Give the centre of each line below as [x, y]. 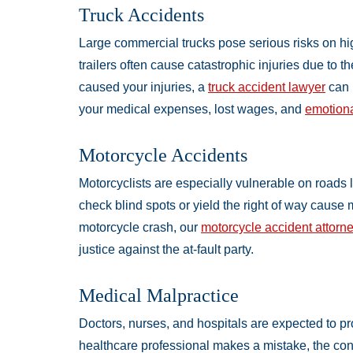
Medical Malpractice [159, 296]
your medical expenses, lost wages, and [192, 110]
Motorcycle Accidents [163, 156]
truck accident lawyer [267, 87]
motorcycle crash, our [140, 228]
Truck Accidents [141, 15]
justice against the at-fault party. [166, 250]
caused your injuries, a [143, 87]
